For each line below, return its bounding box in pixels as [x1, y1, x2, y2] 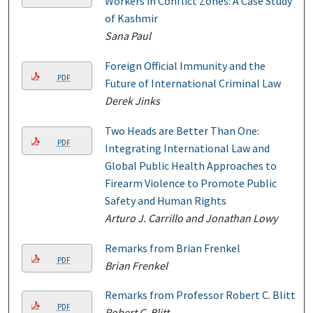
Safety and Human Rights [104, 193, 226, 208]
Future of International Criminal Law [104, 75, 281, 90]
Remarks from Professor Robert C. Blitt [104, 288, 296, 303]
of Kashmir [104, 10, 158, 25]
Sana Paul [104, 28, 151, 43]
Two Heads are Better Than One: [104, 123, 259, 138]
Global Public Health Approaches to [104, 158, 277, 173]
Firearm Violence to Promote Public [104, 175, 277, 190]
